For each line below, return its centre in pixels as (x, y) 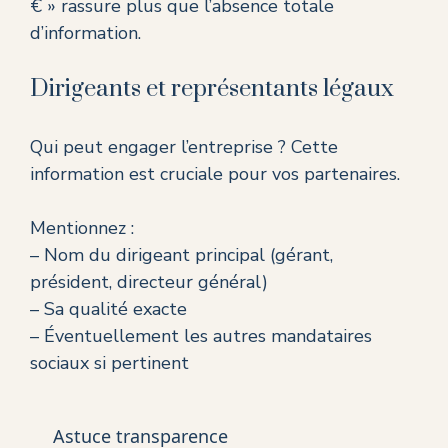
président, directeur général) (149, 282)
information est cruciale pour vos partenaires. (215, 174)
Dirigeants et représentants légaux (212, 89)
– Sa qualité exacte (108, 309)
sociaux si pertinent (109, 363)
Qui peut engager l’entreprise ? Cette (184, 147)
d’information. (85, 33)
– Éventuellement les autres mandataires (201, 336)
